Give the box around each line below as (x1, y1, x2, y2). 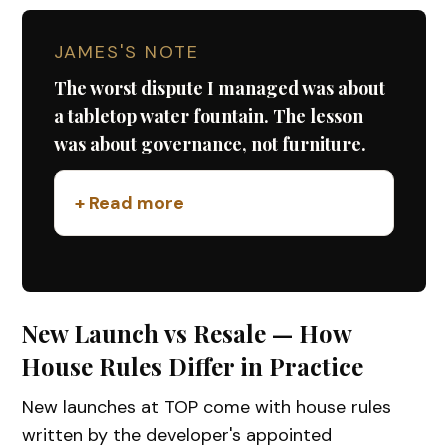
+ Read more (75, 190, 185, 215)
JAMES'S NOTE (54, 39, 200, 64)
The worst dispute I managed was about (54, 75, 386, 100)
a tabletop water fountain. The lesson (54, 103, 364, 128)
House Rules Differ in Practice (21, 349, 364, 382)
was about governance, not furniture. (54, 131, 367, 156)
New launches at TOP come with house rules (22, 394, 392, 419)
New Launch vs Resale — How (21, 316, 352, 349)
